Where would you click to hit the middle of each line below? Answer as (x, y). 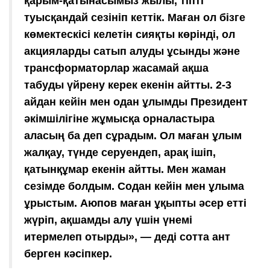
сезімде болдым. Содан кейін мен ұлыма (134, 186)
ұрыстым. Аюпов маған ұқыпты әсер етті (135, 203)
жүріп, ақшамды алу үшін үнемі (108, 220)
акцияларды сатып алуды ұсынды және (132, 51)
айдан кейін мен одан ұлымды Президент (136, 102)
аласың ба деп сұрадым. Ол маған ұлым (133, 135)
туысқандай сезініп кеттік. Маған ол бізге (135, 17)
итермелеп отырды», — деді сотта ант (127, 237)
